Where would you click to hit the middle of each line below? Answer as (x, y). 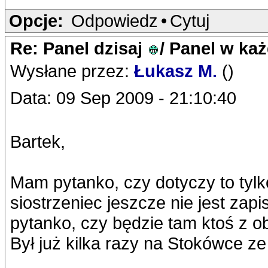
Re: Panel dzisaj (79, 48)
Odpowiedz (115, 21)
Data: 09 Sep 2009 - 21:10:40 (123, 98)
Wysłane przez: (72, 71)
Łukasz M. (178, 71)
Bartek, (38, 141)
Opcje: (36, 21)
